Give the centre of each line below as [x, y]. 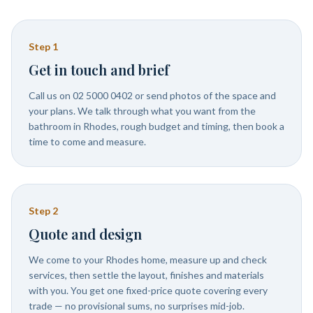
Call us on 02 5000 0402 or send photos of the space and [152, 95]
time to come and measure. [87, 141]
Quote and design [85, 234]
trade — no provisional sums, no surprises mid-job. [137, 306]
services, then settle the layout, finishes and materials [146, 275]
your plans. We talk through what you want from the [142, 111]
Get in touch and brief [99, 70]
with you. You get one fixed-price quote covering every [148, 290]
